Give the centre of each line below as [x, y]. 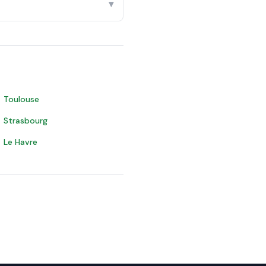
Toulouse [21, 99]
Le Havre [20, 142]
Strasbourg [26, 121]
